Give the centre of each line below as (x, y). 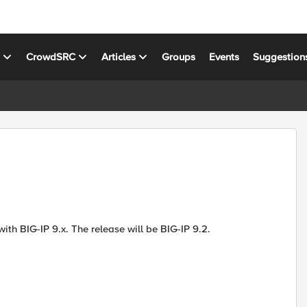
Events (224, 57)
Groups (179, 57)
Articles (119, 57)
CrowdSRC (51, 57)
